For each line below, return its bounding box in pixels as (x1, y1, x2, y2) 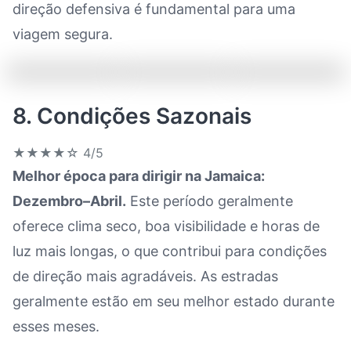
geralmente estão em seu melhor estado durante (13, 293, 335, 309)
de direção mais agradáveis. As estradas (13, 268, 278, 284)
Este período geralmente (126, 193, 293, 209)
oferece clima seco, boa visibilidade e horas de (13, 218, 320, 234)
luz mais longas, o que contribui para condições (13, 243, 327, 259)
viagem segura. (13, 26, 113, 42)
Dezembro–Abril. (13, 193, 126, 209)
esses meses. (13, 318, 100, 335)
